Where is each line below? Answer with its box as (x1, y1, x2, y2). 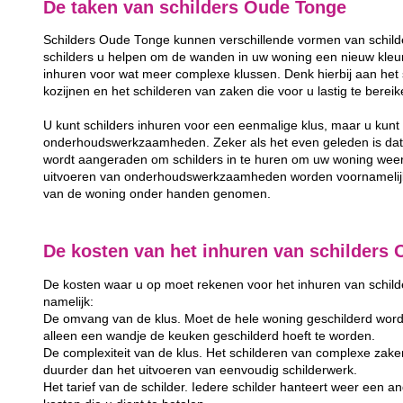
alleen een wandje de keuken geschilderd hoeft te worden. (43, 328, 376, 343)
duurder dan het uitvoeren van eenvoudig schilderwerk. (43, 363, 358, 377)
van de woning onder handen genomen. (43, 187, 272, 201)
